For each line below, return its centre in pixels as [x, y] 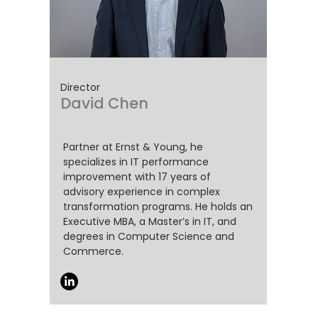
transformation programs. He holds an [158, 207]
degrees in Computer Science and [149, 236]
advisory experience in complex [142, 192]
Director [80, 87]
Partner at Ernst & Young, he [133, 147]
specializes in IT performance [136, 162]
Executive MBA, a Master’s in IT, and [150, 221]
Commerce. [93, 251]
